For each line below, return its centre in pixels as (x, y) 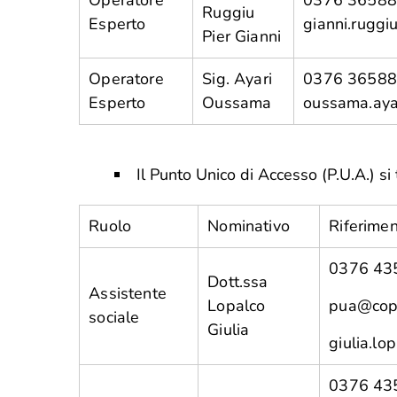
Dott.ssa (238, 282)
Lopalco (237, 306)
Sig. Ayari (237, 79)
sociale (114, 317)
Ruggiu (229, 12)
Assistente (128, 293)
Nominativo (249, 226)
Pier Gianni (242, 36)
